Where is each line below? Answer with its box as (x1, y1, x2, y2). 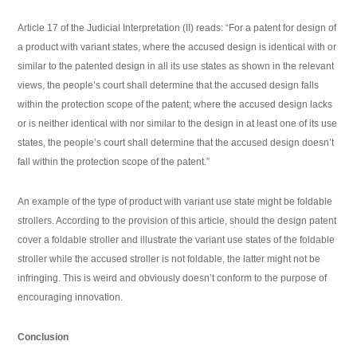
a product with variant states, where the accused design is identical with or (18, 41, 337, 53)
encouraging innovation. (18, 292, 124, 304)
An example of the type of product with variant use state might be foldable (18, 196, 333, 208)
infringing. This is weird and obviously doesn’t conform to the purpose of (18, 273, 328, 284)
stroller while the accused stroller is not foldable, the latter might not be (18, 253, 321, 265)
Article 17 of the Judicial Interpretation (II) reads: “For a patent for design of (18, 22, 337, 34)
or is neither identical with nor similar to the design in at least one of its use (18, 118, 338, 130)
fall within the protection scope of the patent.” (18, 156, 210, 168)
